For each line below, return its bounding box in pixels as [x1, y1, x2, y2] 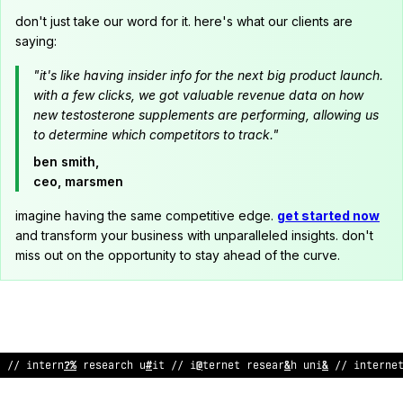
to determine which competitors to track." [33, 127, 279, 142]
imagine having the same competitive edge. [15, 208, 277, 223]
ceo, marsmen [33, 174, 123, 189]
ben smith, [33, 154, 99, 169]
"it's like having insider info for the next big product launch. [33, 67, 383, 83]
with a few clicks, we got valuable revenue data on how [33, 87, 363, 103]
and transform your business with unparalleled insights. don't [15, 228, 373, 243]
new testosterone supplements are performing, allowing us [33, 107, 379, 122]
